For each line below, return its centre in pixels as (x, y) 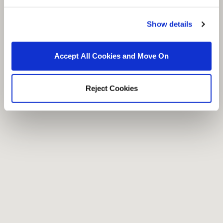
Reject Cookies (111, 88)
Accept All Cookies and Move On (111, 56)
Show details (170, 24)
